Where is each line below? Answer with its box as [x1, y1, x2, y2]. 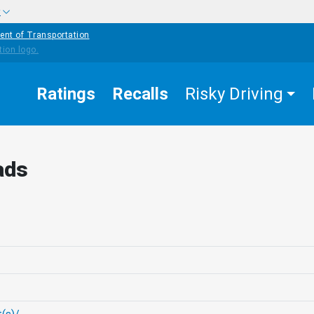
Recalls [112, 84, 168, 104]
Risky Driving [185, 84, 283, 104]
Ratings [36, 84, 95, 104]
